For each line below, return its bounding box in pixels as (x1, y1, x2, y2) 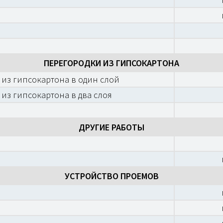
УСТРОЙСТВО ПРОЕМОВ (64, 170, 159, 182)
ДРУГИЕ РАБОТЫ (78, 121, 145, 133)
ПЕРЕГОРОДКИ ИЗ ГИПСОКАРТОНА (44, 57, 179, 69)
